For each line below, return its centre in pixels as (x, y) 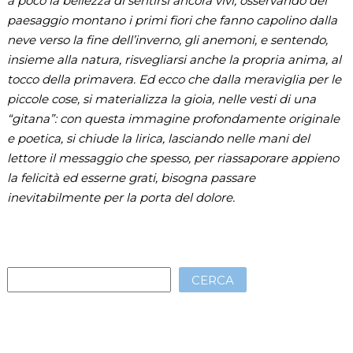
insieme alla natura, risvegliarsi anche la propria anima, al (174, 59)
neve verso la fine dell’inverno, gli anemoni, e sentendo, (167, 39)
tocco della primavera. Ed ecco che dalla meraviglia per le (174, 79)
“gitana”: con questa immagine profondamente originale (173, 118)
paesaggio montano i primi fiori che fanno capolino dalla (172, 20)
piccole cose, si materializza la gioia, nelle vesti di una (161, 98)
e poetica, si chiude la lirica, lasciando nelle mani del (158, 138)
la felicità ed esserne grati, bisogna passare (131, 177)
